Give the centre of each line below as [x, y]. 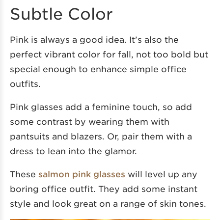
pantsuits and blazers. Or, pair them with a [101, 136]
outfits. [25, 83]
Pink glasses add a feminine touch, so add [101, 106]
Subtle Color [61, 13]
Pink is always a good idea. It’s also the [94, 39]
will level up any [161, 174]
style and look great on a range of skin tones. [108, 203]
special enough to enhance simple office [98, 69]
